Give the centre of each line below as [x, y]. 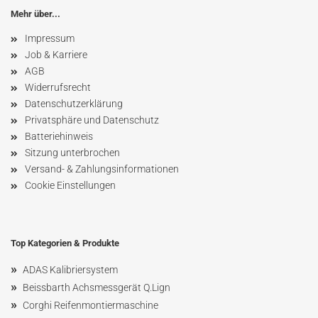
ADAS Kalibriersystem [70, 270]
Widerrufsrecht [58, 87]
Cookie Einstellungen [70, 185]
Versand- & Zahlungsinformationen [102, 169]
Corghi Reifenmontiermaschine [91, 305]
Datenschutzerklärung [74, 104]
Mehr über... [35, 14]
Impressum [50, 38]
